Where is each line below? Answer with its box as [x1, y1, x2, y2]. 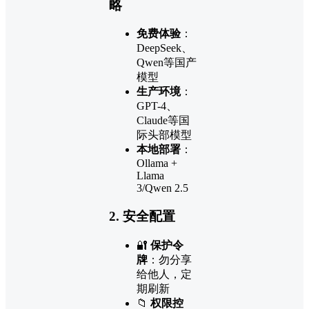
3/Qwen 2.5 [137, 182, 188, 195]
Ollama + [137, 157, 177, 170]
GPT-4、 [137, 100, 177, 112]
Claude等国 [137, 114, 190, 127]
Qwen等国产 [137, 57, 197, 69]
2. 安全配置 [109, 209, 175, 223]
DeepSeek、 [137, 42, 192, 54]
